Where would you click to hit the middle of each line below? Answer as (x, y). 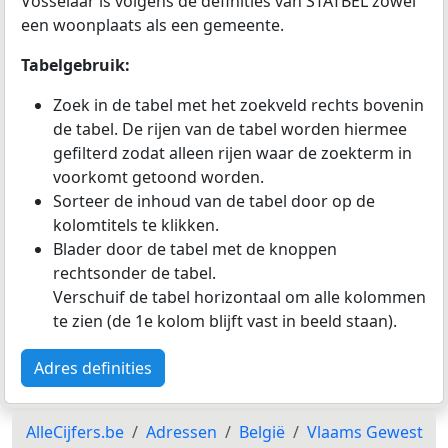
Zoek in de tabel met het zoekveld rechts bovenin (238, 104)
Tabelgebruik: (75, 64)
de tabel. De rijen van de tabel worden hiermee (230, 128)
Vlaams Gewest (364, 431)
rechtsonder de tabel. (134, 272)
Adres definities (93, 367)
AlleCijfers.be (74, 431)
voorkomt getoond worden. (158, 176)
